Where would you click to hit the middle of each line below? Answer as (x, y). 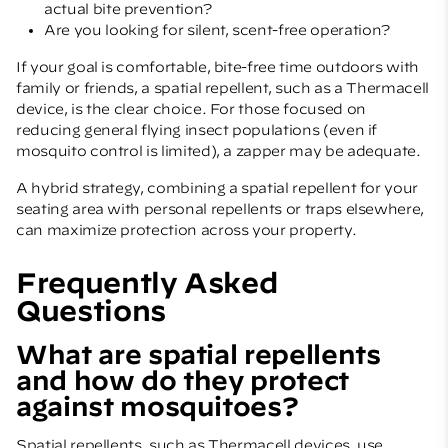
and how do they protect (182, 379)
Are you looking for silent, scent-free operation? (217, 29)
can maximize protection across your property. (186, 229)
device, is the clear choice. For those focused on (191, 108)
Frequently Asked (147, 282)
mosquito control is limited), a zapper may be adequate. (218, 150)
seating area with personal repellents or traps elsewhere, (220, 208)
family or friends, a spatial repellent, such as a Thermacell (222, 87)
